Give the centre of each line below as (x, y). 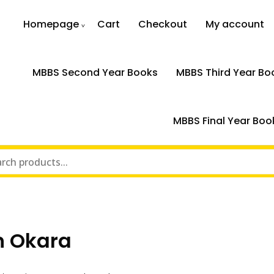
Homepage (51, 24)
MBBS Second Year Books (95, 72)
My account (235, 24)
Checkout (163, 24)
